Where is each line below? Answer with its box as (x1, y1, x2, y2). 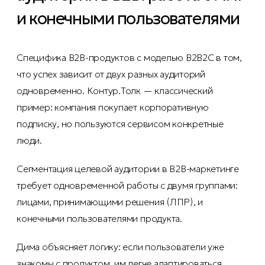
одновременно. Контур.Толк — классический (17, 85, 213, 97)
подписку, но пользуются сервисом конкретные (17, 118, 224, 130)
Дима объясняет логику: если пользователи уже (17, 241, 224, 253)
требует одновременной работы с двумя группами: (17, 179, 238, 192)
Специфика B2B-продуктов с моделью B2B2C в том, (17, 51, 242, 64)
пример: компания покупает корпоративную (17, 101, 209, 114)
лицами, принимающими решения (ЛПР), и (17, 196, 203, 208)
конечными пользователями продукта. (17, 212, 182, 225)
